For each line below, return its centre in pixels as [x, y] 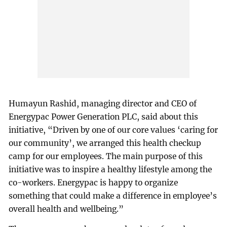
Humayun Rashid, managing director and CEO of [103, 104]
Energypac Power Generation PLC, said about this [104, 117]
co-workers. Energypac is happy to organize [93, 183]
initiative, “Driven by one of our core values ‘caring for [113, 130]
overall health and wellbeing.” [66, 209]
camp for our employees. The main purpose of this [106, 157]
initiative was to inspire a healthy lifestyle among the [110, 170]
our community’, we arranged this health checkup [105, 143]
